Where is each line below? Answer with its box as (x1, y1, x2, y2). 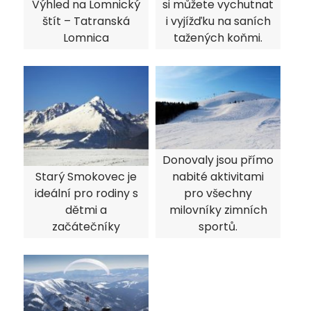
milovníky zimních (169, 202, 267, 219)
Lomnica (63, 30, 109, 47)
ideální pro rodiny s (34, 185, 138, 202)
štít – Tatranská (42, 13, 130, 30)
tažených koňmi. (174, 30, 262, 47)
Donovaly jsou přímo (162, 152, 274, 169)
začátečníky (52, 219, 120, 235)
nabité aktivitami (172, 169, 264, 185)
